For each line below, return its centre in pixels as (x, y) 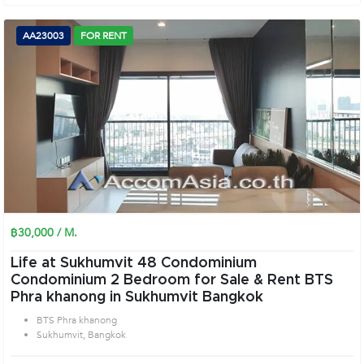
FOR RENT (104, 36)
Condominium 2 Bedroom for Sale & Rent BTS (61, 280)
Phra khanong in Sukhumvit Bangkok (137, 297)
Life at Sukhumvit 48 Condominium (134, 263)
